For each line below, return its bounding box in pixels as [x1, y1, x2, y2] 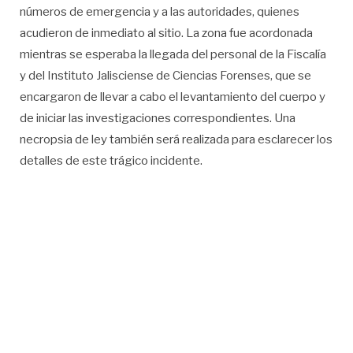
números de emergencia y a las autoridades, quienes [20, 4, 299, 19]
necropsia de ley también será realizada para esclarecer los [20, 132, 333, 147]
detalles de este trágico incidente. [20, 153, 203, 168]
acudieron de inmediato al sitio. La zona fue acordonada [20, 25, 313, 40]
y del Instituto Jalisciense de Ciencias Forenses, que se [20, 68, 311, 83]
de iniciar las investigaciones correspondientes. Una [20, 110, 295, 125]
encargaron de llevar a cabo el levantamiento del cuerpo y [20, 89, 325, 104]
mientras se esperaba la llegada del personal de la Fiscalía [20, 46, 326, 61]
